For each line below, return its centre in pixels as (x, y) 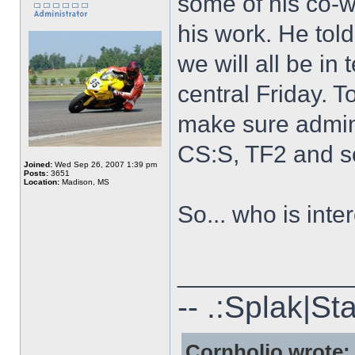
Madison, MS (84, 182)
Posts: (36, 173)
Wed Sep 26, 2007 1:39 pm (105, 164)
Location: (42, 182)
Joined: (38, 164)
